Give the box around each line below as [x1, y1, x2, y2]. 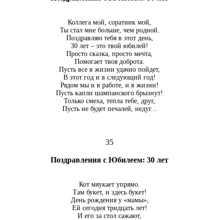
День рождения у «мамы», [70, 196, 149, 204]
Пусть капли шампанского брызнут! [56, 89, 163, 97]
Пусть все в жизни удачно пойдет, [59, 66, 160, 74]
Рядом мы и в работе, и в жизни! [60, 82, 159, 89]
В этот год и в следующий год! [63, 74, 156, 82]
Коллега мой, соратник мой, [68, 19, 151, 27]
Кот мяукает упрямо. [79, 181, 140, 189]
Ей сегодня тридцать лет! [72, 204, 147, 212]
